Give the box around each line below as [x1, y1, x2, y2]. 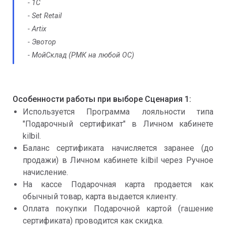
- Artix [28, 25, 46, 34]
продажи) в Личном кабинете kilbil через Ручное [23, 155, 213, 165]
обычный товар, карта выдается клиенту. [23, 192, 178, 202]
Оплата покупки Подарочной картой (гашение [23, 204, 213, 214]
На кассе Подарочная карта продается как [23, 180, 213, 190]
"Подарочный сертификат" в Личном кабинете [23, 119, 213, 129]
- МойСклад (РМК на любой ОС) [28, 51, 134, 60]
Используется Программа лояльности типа [23, 107, 213, 117]
